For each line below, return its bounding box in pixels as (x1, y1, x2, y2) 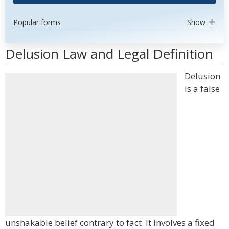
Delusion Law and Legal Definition (5, 44, 213, 63)
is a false (185, 83, 220, 95)
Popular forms (13, 17, 61, 27)
